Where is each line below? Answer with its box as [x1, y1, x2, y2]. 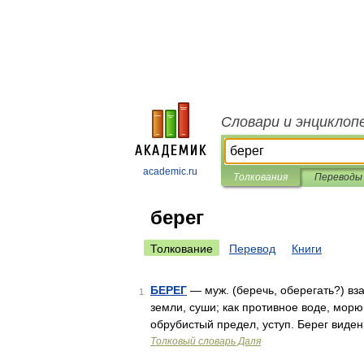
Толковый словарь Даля [150, 336, 261, 347]
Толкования [233, 171, 288, 183]
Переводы [314, 171, 362, 183]
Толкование [150, 242, 213, 255]
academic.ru [143, 166, 197, 177]
